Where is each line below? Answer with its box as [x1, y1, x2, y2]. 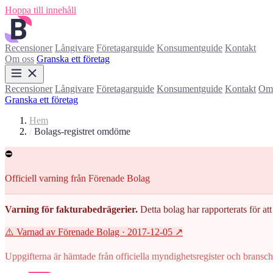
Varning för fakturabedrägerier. [5, 204, 138, 214]
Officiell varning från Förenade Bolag [5, 173, 150, 183]
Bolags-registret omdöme [34, 126, 130, 136]
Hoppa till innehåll [5, 5, 76, 15]
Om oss [5, 54, 34, 64]
